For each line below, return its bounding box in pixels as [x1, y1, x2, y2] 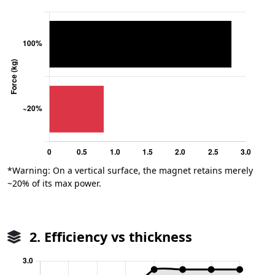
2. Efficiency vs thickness [26, 227, 192, 246]
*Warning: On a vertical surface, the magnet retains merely [7, 164, 253, 176]
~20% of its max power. [7, 177, 101, 189]
